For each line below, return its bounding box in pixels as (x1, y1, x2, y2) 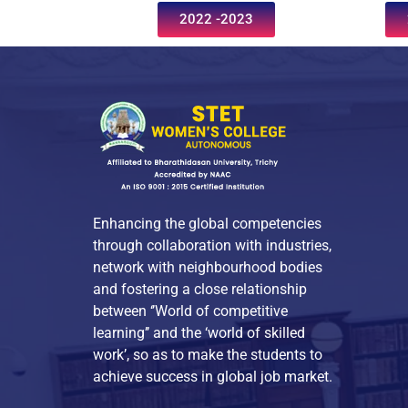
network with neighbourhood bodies (93, 259, 322, 277)
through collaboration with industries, (93, 237, 331, 255)
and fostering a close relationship (93, 280, 307, 299)
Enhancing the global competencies (93, 215, 321, 233)
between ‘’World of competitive (93, 302, 288, 321)
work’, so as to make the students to (93, 346, 322, 364)
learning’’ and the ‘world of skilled (93, 324, 305, 342)
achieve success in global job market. (93, 368, 332, 386)
